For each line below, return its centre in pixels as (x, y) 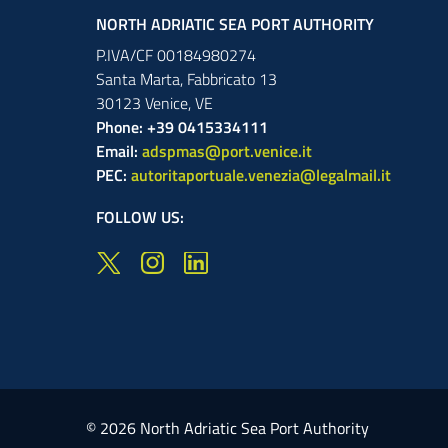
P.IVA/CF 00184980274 (176, 54)
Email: (119, 150)
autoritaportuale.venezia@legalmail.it (261, 174)
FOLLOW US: (140, 216)
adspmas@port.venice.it (227, 150)
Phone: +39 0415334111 (182, 126)
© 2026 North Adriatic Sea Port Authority (227, 427)
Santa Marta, (141, 78)
